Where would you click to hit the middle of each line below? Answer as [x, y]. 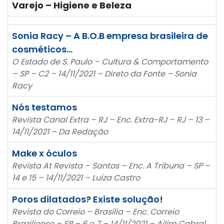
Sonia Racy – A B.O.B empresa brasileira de [110, 35]
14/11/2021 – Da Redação [60, 131]
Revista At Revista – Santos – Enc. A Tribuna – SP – [111, 165]
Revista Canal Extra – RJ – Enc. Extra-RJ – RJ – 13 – [111, 119]
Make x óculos [44, 153]
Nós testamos [44, 107]
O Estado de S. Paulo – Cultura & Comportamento [110, 61]
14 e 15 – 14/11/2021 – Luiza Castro [76, 177]
